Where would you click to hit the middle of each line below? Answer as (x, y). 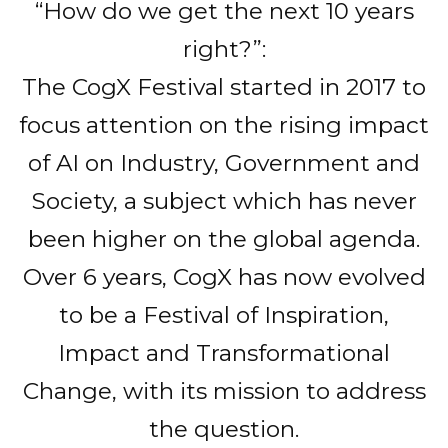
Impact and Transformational (224, 353)
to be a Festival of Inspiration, (224, 315)
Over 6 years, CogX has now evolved (224, 277)
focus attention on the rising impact (224, 125)
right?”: (224, 49)
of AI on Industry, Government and (224, 163)
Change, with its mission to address (224, 391)
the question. (224, 429)
